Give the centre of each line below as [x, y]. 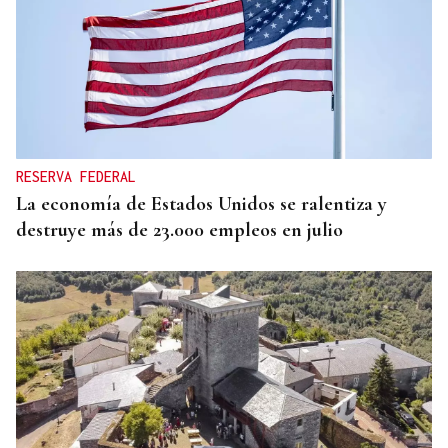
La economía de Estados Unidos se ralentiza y [201, 204]
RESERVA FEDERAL [76, 177]
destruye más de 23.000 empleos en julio [179, 230]
